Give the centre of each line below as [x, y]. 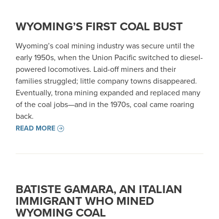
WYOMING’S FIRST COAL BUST [99, 26]
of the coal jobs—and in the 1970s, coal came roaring [105, 104]
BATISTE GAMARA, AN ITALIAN [99, 189]
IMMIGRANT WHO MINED [85, 201]
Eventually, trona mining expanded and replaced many [108, 93]
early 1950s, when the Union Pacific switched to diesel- [109, 57]
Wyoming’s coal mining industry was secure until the [105, 46]
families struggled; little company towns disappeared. [106, 81]
